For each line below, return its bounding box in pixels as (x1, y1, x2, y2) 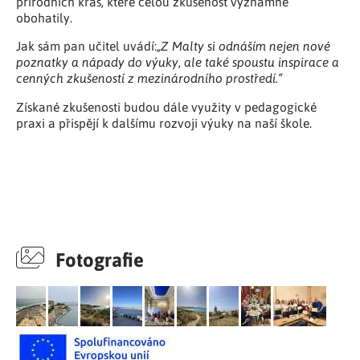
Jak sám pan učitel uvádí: (16, 38, 157, 55)
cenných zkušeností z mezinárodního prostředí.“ (16, 70, 282, 87)
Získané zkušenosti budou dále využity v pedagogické (16, 98, 317, 115)
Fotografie (51, 246, 144, 272)
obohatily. (16, 9, 72, 26)
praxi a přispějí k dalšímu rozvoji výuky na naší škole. (16, 114, 312, 131)
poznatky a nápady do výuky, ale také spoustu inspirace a (16, 54, 339, 71)
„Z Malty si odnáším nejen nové (157, 38, 330, 55)
